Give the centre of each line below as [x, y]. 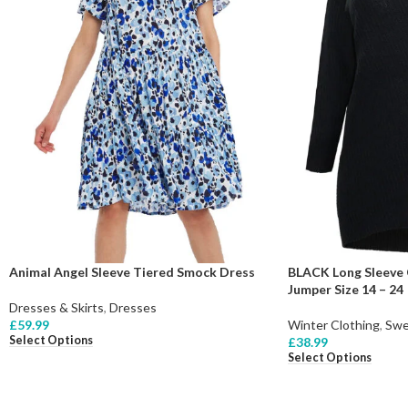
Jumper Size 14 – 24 [345, 289]
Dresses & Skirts [56, 307]
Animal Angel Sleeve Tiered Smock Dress [132, 271]
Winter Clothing [333, 324]
